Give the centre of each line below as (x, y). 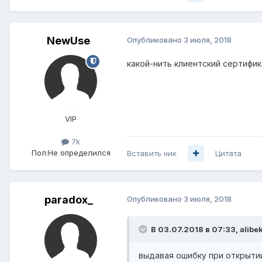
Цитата (228, 153)
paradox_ (68, 199)
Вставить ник (152, 153)
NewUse (68, 40)
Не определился (79, 152)
